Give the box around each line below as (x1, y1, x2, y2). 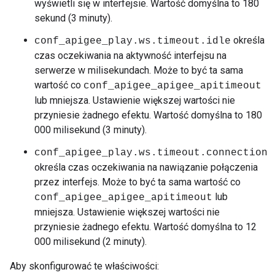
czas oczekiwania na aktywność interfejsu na (34, 50, 227, 61)
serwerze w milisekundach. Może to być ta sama (34, 64, 243, 76)
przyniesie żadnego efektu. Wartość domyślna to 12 (34, 221, 257, 233)
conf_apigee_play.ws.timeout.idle (34, 36, 231, 47)
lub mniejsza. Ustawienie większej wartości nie (34, 95, 235, 106)
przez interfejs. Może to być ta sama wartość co (34, 176, 241, 188)
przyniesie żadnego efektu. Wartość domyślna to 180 (34, 109, 262, 121)
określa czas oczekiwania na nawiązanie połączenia (34, 161, 258, 173)
